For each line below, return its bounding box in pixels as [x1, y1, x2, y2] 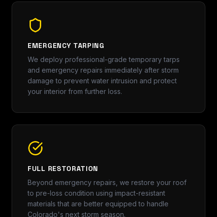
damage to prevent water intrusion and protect [28, 76, 177, 85]
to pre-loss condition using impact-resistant [28, 188, 165, 197]
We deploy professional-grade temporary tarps [28, 55, 180, 63]
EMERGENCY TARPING [28, 41, 105, 50]
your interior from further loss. [28, 87, 122, 95]
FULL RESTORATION [28, 164, 99, 173]
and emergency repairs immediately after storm [28, 65, 179, 74]
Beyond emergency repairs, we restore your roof [28, 178, 186, 186]
